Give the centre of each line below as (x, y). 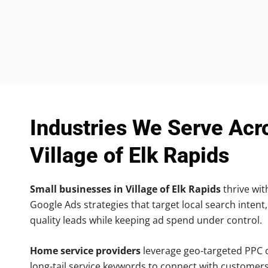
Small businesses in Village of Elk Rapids (125, 189)
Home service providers (85, 251)
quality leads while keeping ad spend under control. (146, 220)
